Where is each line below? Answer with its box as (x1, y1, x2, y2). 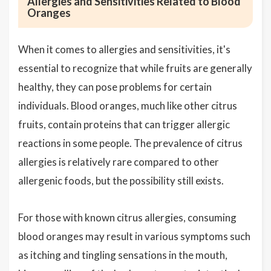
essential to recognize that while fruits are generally (18, 62, 252, 74)
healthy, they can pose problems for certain (18, 80, 212, 93)
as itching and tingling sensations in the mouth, (18, 249, 227, 261)
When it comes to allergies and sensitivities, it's (18, 43, 230, 56)
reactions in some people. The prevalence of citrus (18, 137, 243, 149)
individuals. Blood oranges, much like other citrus (18, 99, 237, 112)
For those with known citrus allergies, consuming (18, 211, 237, 224)
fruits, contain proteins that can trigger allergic (18, 118, 230, 131)
